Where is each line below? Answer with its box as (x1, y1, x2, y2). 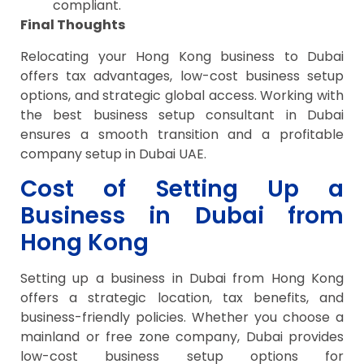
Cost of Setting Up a (20, 173, 344, 206)
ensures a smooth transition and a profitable (20, 124, 344, 144)
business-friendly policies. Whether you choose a (20, 308, 344, 327)
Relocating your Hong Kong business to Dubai (20, 46, 344, 66)
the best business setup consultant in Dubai (20, 105, 344, 124)
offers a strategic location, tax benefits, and (20, 288, 344, 308)
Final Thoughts (20, 15, 125, 35)
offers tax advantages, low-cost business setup (20, 66, 344, 85)
